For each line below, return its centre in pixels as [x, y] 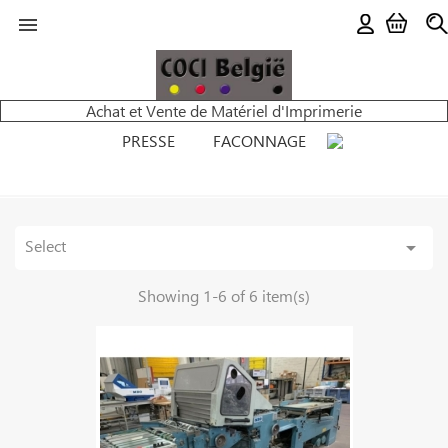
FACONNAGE [259, 140]
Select [45, 245]
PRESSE [148, 140]
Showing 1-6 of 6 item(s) [224, 295]
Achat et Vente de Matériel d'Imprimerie [224, 110]
